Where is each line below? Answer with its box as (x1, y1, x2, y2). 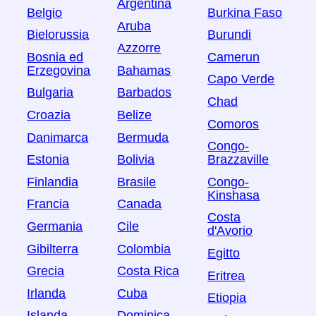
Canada (117, 197, 162, 212)
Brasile (117, 174, 157, 189)
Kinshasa (207, 188, 260, 202)
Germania (27, 219, 83, 233)
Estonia (27, 152, 70, 167)
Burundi (207, 28, 252, 42)
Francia (27, 197, 70, 212)
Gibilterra (27, 241, 79, 256)
